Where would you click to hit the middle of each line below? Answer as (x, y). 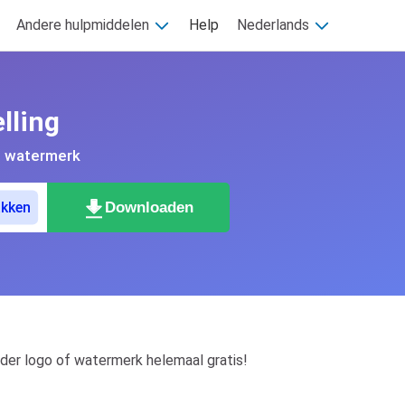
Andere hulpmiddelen (85, 25)
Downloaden (149, 207)
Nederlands (275, 25)
